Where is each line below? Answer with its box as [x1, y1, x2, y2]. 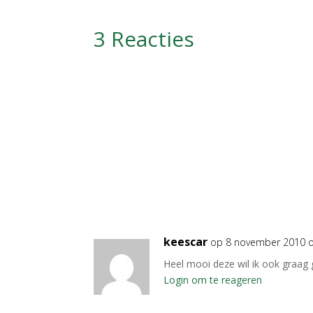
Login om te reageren [163, 273, 263, 287]
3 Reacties [94, 24, 195, 54]
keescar [163, 234, 208, 250]
